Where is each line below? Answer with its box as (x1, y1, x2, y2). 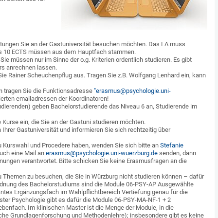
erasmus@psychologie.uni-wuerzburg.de (46, 149, 158, 157)
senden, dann (158, 149, 196, 157)
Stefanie (160, 142, 183, 149)
